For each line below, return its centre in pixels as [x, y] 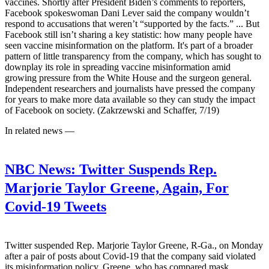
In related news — [40, 130]
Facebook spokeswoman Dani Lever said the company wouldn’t [127, 13]
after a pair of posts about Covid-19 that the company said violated [130, 256]
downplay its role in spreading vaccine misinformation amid [118, 67]
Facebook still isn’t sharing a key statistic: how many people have [128, 34]
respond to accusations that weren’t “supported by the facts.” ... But [132, 23]
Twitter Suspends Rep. [146, 169]
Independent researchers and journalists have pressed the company [130, 88]
